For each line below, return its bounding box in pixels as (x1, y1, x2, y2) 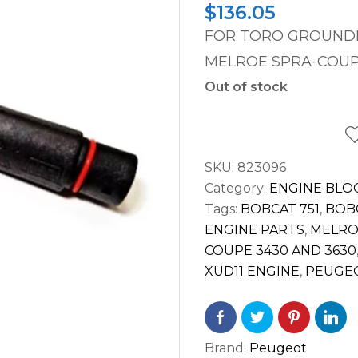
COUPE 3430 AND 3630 (205, 243, 356, 258)
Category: (205, 181, 269, 196)
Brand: (205, 340, 249, 356)
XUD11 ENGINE (205, 264, 300, 279)
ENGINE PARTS (205, 222, 304, 237)
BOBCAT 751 (241, 201, 320, 217)
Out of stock (205, 79, 288, 94)
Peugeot (249, 340, 307, 356)
